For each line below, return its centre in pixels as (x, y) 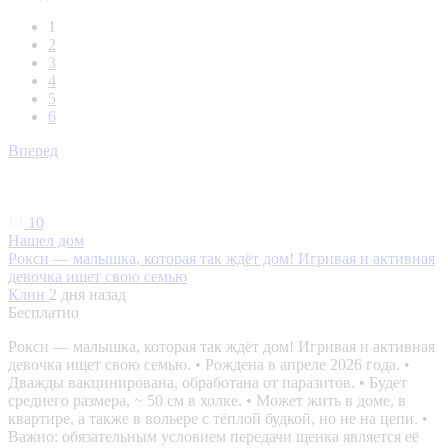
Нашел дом (46, 241)
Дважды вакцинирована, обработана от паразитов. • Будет (207, 383)
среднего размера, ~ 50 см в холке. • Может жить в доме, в (207, 401)
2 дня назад (87, 295)
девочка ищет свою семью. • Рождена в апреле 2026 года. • (209, 365)
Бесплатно (43, 313)
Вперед (33, 151)
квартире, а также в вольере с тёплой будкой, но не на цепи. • (218, 419)
